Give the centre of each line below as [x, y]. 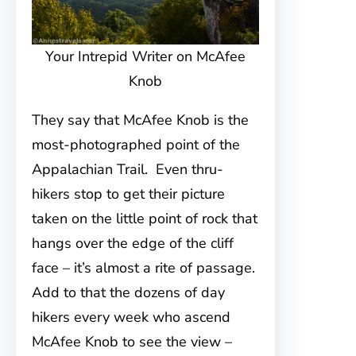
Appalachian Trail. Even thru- [128, 169]
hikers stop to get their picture [128, 194]
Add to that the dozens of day [128, 292]
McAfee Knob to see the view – [132, 342]
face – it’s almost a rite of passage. [145, 268]
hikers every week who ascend [131, 317]
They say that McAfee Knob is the [140, 120]
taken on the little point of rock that [145, 219]
